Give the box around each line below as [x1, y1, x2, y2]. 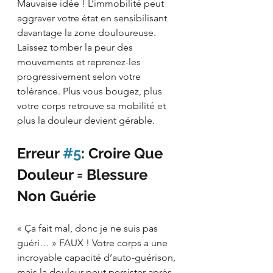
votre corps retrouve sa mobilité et [17, 99, 168, 112]
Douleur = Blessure [17, 165, 151, 183]
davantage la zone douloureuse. [17, 26, 158, 38]
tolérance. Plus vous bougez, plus [17, 85, 165, 97]
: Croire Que [81, 144, 166, 162]
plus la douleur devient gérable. [17, 114, 155, 126]
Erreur [17, 144, 63, 162]
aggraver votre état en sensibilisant [17, 12, 169, 24]
